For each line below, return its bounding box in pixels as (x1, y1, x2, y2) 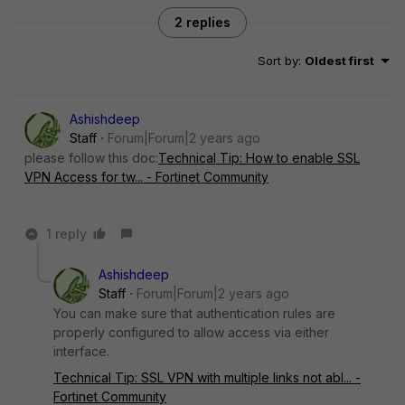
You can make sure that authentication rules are (53, 306, 335, 321)
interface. (53, 344, 109, 359)
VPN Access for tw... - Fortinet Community (24, 169, 268, 184)
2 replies (174, 14, 231, 30)
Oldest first (305, 53, 374, 68)
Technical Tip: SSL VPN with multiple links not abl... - (53, 370, 361, 385)
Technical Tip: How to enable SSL (158, 150, 360, 165)
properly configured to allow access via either (53, 325, 329, 340)
